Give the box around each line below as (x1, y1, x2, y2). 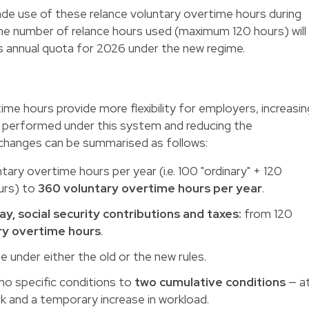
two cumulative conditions (134, 274, 286, 290)
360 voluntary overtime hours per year (38, 180, 263, 197)
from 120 (241, 206, 293, 222)
